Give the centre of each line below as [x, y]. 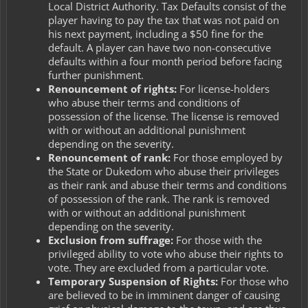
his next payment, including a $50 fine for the [156, 34]
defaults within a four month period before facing [165, 62]
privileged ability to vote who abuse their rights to [166, 254]
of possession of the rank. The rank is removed [159, 199]
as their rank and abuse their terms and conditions [167, 185]
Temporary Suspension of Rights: [134, 282]
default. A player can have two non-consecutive [159, 48]
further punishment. [96, 75]
